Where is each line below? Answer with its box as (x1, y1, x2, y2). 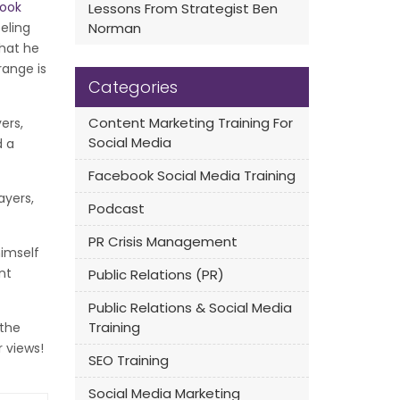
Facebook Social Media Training (87, 166, 296, 185)
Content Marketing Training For (87, 113, 293, 132)
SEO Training (87, 351, 169, 370)
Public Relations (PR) (87, 265, 224, 284)
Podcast (87, 199, 145, 218)
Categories (87, 76, 178, 98)
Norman (87, 19, 141, 37)
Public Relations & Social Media (87, 298, 292, 317)
